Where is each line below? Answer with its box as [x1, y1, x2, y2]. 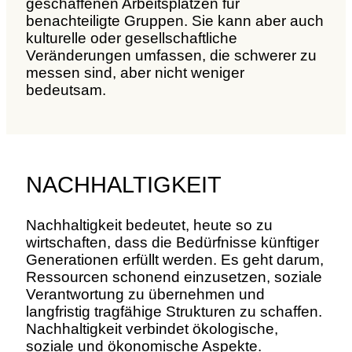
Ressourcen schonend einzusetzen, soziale [26, 269, 322, 286]
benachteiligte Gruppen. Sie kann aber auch [26, 13, 324, 30]
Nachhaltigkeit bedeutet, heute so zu [26, 217, 273, 234]
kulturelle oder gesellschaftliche [26, 30, 237, 47]
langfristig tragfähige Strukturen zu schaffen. [26, 303, 322, 321]
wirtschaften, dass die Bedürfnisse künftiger [26, 234, 319, 251]
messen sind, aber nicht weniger [26, 64, 244, 82]
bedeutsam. [26, 82, 106, 99]
